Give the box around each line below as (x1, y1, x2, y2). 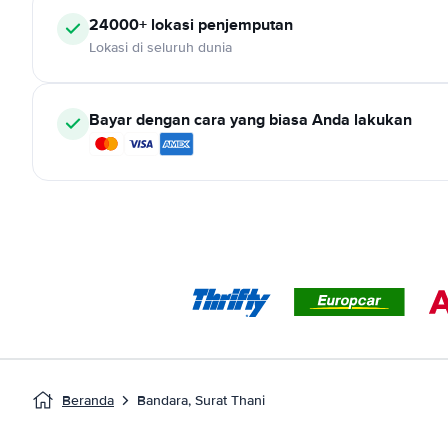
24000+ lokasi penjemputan (89, 13, 293, 36)
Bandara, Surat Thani (137, 392, 265, 409)
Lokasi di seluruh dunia (89, 39, 232, 56)
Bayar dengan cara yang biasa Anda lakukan (89, 108, 412, 131)
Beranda (62, 392, 114, 409)
